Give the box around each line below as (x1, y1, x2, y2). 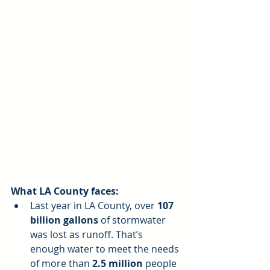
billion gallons (30, 213, 98, 227)
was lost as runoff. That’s (30, 227, 145, 241)
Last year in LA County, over (30, 198, 157, 212)
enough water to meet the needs (30, 242, 181, 256)
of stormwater (98, 213, 168, 227)
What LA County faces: (11, 184, 119, 198)
